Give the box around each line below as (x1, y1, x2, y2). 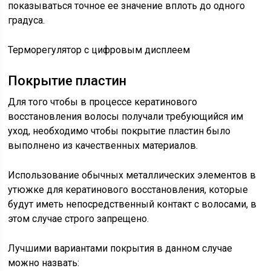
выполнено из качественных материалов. (8, 140, 198, 151)
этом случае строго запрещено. (8, 213, 149, 224)
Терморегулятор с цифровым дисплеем (8, 44, 191, 56)
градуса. (8, 15, 45, 26)
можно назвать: (8, 257, 80, 269)
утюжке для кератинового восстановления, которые (8, 184, 249, 195)
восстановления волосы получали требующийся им (8, 111, 244, 122)
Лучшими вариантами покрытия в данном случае (8, 243, 233, 254)
